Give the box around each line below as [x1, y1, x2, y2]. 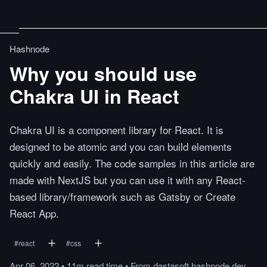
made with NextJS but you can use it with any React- [10, 172, 246, 187]
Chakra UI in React [10, 82, 179, 110]
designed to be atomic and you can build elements [10, 139, 232, 154]
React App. [10, 206, 59, 221]
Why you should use [10, 60, 197, 87]
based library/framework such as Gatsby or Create [10, 189, 235, 204]
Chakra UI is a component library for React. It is [10, 122, 223, 137]
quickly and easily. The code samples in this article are [10, 156, 254, 170]
